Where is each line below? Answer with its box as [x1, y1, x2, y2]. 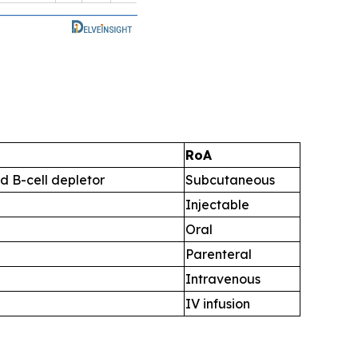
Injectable [185, 197, 249, 213]
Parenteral [185, 246, 252, 262]
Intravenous [185, 271, 261, 287]
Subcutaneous [185, 172, 275, 188]
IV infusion [185, 296, 250, 312]
